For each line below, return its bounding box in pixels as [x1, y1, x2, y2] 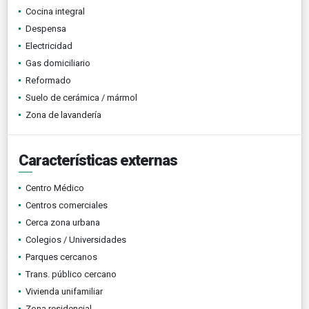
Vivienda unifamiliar [26, 286, 103, 297]
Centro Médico [26, 182, 84, 193]
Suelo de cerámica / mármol [26, 92, 137, 103]
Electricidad [26, 40, 72, 51]
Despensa [26, 23, 66, 34]
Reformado [26, 74, 71, 86]
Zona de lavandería [26, 109, 101, 120]
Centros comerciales [26, 199, 108, 210]
